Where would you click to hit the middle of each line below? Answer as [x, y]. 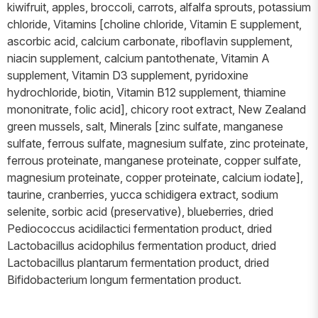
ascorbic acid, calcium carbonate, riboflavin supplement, [150, 41]
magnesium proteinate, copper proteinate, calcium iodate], [155, 177]
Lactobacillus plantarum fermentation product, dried [138, 262]
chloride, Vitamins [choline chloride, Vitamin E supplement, [154, 24]
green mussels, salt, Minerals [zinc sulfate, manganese [145, 126]
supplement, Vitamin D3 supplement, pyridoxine [128, 75]
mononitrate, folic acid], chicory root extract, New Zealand [157, 109]
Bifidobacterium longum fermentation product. [124, 279]
